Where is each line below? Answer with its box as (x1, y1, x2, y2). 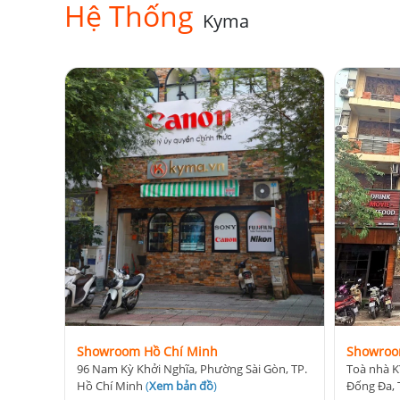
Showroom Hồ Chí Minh (77, 343, 218, 361)
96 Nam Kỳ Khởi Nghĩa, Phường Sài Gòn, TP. (77, 361, 307, 378)
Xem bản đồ (149, 378, 213, 395)
